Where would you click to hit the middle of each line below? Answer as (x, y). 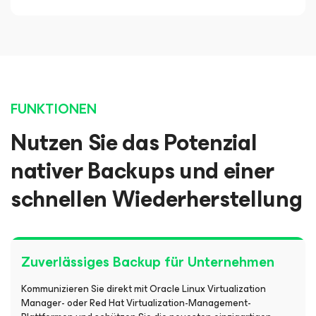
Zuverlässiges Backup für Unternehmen (148, 262)
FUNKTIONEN (54, 109)
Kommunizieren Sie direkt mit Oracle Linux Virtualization (144, 289)
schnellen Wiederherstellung (157, 199)
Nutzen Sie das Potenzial (134, 143)
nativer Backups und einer (142, 171)
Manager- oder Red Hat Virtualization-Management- (136, 303)
